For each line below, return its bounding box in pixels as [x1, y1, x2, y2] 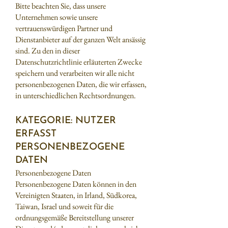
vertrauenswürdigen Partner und [15, 23, 112, 34]
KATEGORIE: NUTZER [15, 116, 116, 126]
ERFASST [15, 129, 56, 139]
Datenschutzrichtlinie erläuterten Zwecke [15, 56, 142, 67]
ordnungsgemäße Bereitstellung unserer [15, 212, 134, 223]
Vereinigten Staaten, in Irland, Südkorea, [15, 190, 137, 201]
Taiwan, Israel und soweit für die [15, 201, 113, 212]
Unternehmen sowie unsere [15, 12, 98, 22]
